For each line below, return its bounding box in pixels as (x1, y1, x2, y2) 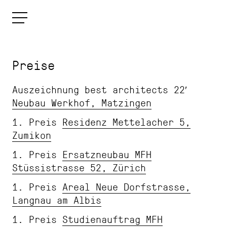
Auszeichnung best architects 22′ (12, 83, 187, 96)
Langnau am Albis (12, 193, 101, 206)
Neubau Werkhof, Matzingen (12, 96, 152, 109)
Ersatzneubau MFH (62, 147, 152, 161)
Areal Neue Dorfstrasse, (62, 180, 191, 193)
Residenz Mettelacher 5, (62, 115, 191, 128)
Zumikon (12, 128, 51, 141)
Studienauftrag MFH (62, 212, 163, 225)
